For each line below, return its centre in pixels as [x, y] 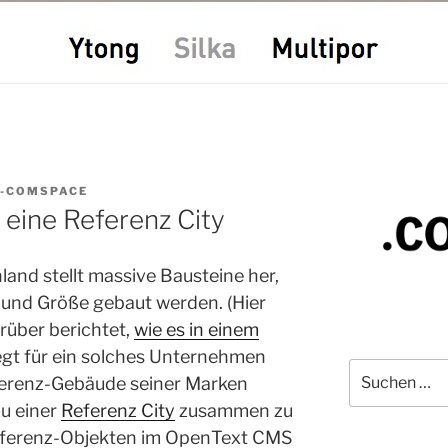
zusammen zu [234, 411]
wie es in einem [196, 330]
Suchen [372, 368]
